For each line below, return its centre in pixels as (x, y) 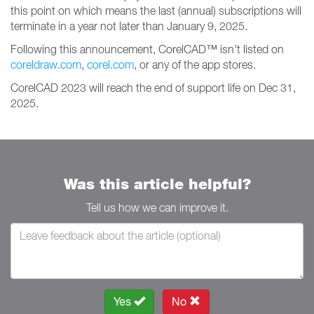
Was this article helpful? (157, 184)
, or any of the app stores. (195, 64)
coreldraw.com (46, 64)
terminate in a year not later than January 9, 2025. (129, 26)
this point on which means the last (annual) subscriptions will (156, 11)
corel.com (110, 64)
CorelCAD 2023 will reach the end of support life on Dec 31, (153, 88)
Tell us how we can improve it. (157, 207)
